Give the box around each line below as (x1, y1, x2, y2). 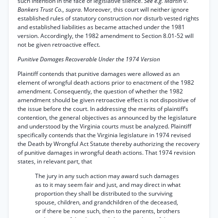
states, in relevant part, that (18, 157, 92, 165)
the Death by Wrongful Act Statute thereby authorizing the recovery (18, 140, 200, 148)
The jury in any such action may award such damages (35, 172, 179, 180)
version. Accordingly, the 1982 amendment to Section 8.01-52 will (18, 32, 194, 40)
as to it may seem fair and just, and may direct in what (35, 181, 181, 189)
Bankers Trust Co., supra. (18, 5, 84, 14)
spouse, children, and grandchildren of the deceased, (35, 198, 178, 206)
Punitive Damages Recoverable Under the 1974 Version (18, 55, 160, 63)
